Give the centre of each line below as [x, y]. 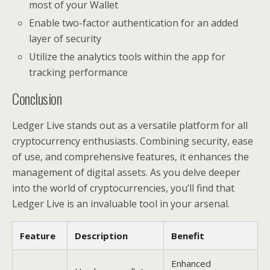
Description [101, 236]
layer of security [65, 39]
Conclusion [37, 99]
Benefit [188, 236]
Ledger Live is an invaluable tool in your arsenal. [121, 204]
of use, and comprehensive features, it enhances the [130, 157]
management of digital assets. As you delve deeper [126, 173]
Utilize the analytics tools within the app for [127, 57]
